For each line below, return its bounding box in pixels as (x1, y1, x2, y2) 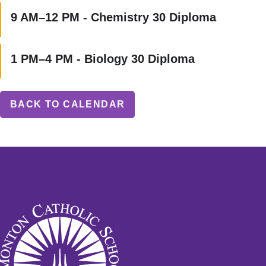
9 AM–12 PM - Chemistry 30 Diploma (11, 10, 216, 24)
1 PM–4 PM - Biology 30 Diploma (11, 52, 195, 65)
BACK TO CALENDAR (10, 99, 125, 109)
